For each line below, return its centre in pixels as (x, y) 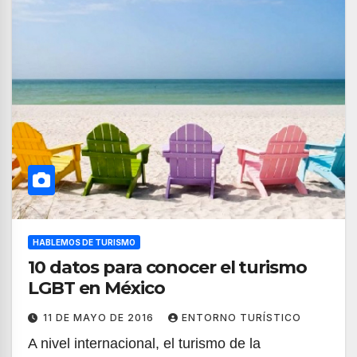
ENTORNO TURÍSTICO (241, 318)
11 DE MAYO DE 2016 (100, 318)
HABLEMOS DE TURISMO (84, 242)
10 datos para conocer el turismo (167, 267)
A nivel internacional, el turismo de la (144, 343)
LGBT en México (96, 288)
